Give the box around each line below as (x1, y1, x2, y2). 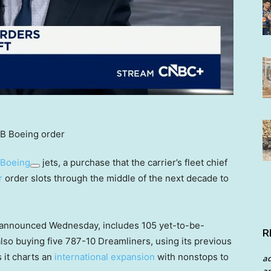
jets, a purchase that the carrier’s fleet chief (40, 157, 227, 169)
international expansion (54, 251, 155, 263)
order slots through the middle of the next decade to (2, 172, 229, 184)
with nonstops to (155, 251, 229, 263)
